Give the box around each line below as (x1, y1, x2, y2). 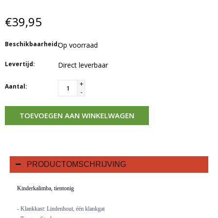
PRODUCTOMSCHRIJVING (27, 160, 126, 168)
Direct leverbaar (58, 60, 108, 70)
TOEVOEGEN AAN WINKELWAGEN (19, 110, 134, 120)
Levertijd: (5, 59, 35, 68)
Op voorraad (58, 40, 98, 50)
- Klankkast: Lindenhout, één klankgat (17, 205, 105, 212)
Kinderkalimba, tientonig (17, 184, 74, 192)
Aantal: (5, 82, 27, 91)
